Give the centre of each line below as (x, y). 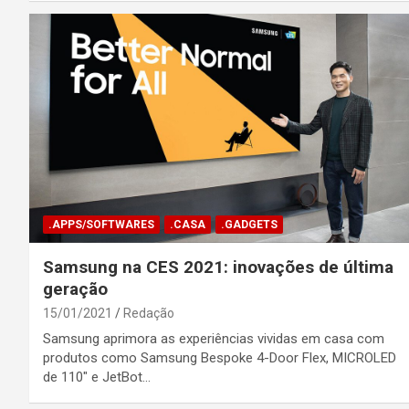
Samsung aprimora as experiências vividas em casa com (214, 338)
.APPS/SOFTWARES (101, 224)
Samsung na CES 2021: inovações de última (218, 267)
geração (75, 288)
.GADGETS (249, 224)
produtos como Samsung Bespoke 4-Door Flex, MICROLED (220, 357)
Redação (149, 313)
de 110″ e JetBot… (97, 377)
